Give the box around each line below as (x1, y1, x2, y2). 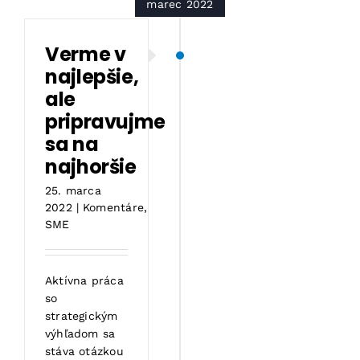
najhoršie (45, 153, 137, 181)
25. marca (45, 184, 101, 198)
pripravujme (45, 108, 166, 136)
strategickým (45, 309, 118, 323)
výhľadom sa (45, 327, 116, 341)
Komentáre (83, 201, 144, 215)
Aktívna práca (45, 274, 124, 288)
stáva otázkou (45, 345, 124, 358)
